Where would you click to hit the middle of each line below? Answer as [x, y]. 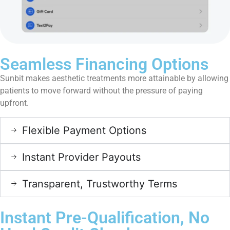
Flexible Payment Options [84, 130]
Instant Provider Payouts [81, 157]
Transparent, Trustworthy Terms [100, 184]
